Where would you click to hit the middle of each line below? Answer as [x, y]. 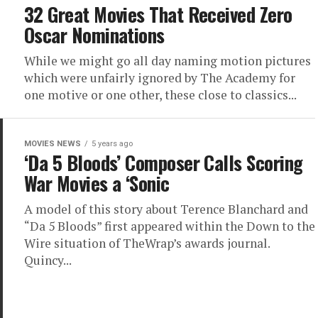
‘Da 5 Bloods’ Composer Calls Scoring [164, 163]
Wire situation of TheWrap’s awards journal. [147, 243]
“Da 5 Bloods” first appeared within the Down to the [170, 226]
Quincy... [48, 260]
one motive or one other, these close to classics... [160, 95]
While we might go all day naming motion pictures [168, 61]
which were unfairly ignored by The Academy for [160, 78]
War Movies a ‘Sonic [97, 183]
